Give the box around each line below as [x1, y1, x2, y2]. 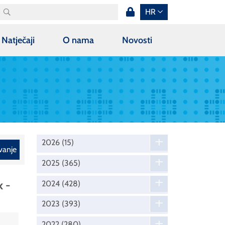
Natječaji [2, 34, 35, 46]
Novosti [122, 34, 152, 46]
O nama [62, 34, 94, 46]
